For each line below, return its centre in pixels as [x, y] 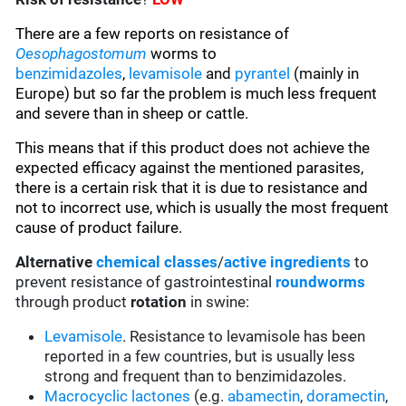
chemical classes [157, 262]
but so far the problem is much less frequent [226, 94]
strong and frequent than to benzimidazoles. [196, 377]
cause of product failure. [99, 228]
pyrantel [263, 74]
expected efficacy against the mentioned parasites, [190, 168]
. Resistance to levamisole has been [244, 337]
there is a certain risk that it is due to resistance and [192, 188]
